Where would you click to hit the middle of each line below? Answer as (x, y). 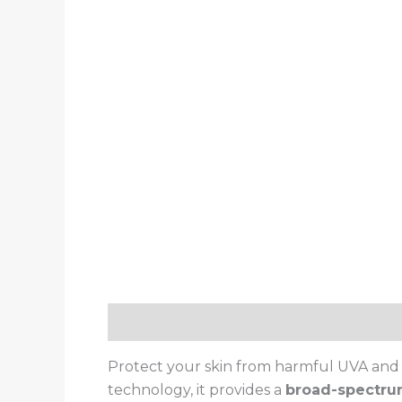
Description (153, 321)
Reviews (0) (260, 321)
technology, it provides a (197, 389)
